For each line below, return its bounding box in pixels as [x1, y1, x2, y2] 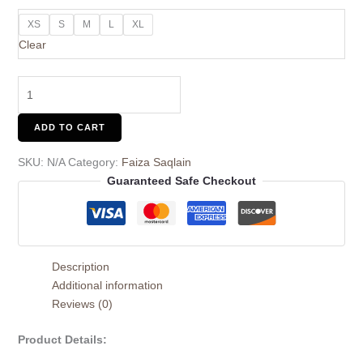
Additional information [51, 279, 163, 293]
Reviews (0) [51, 297, 113, 311]
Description [51, 260, 109, 274]
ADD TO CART [33, 122, 105, 133]
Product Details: [17, 333, 107, 347]
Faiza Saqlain [121, 156, 191, 169]
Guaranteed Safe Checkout [107, 174, 256, 188]
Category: [67, 156, 122, 169]
